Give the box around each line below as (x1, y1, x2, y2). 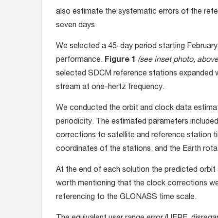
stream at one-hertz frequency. (56, 84, 164, 92)
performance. (56, 56, 105, 65)
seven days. (56, 22, 97, 30)
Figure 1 (105, 56, 138, 65)
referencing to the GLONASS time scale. (56, 194, 197, 202)
